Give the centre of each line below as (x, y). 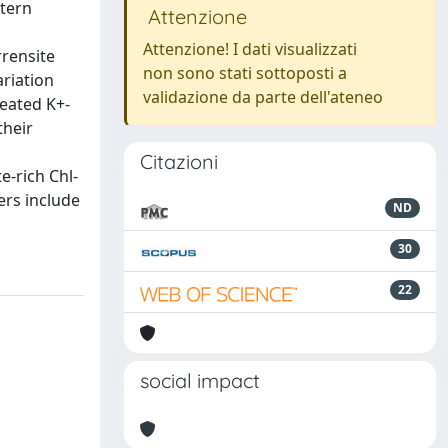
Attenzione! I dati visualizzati (250, 49)
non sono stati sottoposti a (245, 73)
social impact (200, 380)
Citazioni (179, 161)
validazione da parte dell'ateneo (263, 97)
